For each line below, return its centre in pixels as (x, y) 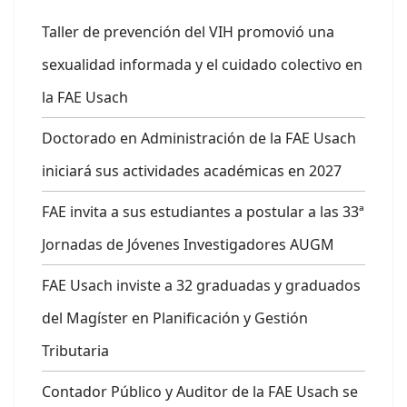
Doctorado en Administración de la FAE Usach (199, 138)
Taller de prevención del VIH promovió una (188, 31)
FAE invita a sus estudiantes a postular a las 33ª (203, 211)
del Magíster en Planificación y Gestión (175, 318)
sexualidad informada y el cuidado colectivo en (202, 64)
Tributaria (75, 350)
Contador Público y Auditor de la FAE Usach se (200, 391)
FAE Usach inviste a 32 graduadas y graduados (201, 285)
